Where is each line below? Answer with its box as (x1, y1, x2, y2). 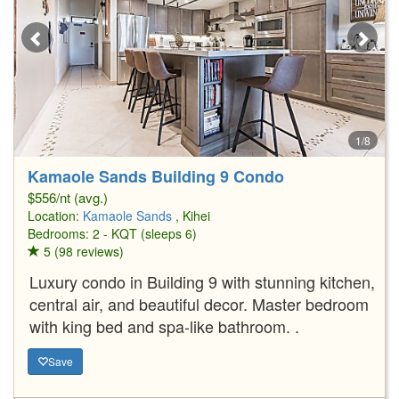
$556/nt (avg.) (28, 187, 108, 207)
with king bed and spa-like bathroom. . (29, 313, 299, 338)
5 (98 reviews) (40, 241, 124, 260)
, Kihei (175, 206, 210, 224)
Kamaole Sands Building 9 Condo (28, 164, 284, 188)
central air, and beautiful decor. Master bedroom (29, 291, 369, 315)
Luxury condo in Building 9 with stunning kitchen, (29, 269, 375, 293)
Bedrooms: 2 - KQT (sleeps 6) (28, 224, 197, 242)
